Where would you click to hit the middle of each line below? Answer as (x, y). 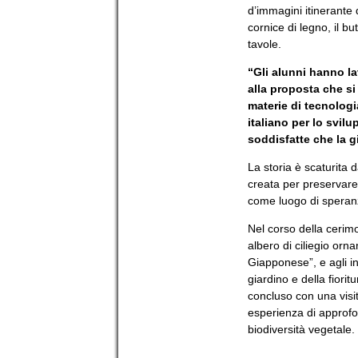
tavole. (265, 44)
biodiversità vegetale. (301, 329)
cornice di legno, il (295, 27)
